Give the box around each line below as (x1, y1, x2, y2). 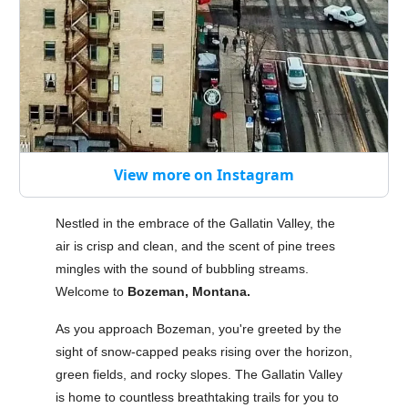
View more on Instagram (114, 165, 294, 186)
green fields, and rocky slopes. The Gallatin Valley (56, 367, 342, 382)
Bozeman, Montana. (127, 284, 250, 300)
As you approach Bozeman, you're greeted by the (56, 321, 342, 337)
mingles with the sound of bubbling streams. (56, 261, 309, 277)
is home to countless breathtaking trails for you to (56, 390, 339, 405)
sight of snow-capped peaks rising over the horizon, (56, 344, 352, 360)
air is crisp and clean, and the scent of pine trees (56, 239, 335, 254)
